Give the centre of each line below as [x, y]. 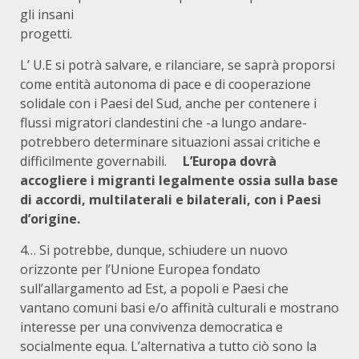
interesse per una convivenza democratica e [151, 327]
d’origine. [50, 219]
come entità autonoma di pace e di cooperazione [165, 85]
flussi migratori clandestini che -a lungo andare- [163, 123]
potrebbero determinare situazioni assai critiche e [170, 142]
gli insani [47, 15]
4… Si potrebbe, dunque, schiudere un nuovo [154, 250]
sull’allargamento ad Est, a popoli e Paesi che [154, 289]
